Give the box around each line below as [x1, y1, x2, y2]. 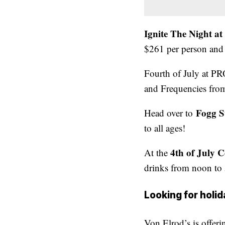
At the [144, 146, 170, 159]
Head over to [144, 106, 196, 119]
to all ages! [144, 121, 185, 134]
